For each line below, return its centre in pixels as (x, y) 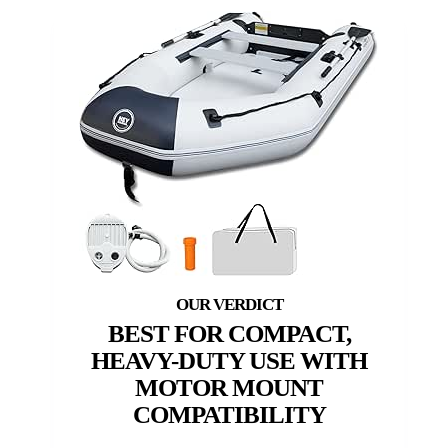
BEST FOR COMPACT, (229, 334)
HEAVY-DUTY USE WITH (229, 361)
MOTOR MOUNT (229, 388)
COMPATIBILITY (229, 415)
